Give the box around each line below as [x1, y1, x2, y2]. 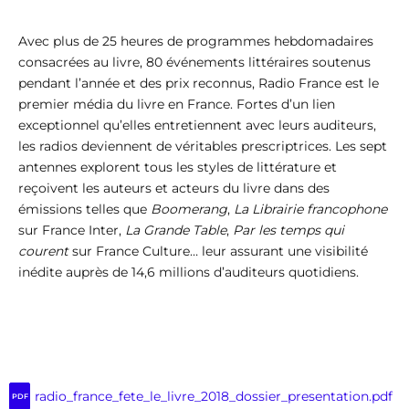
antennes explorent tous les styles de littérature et [18, 158, 337, 175]
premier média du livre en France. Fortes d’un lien [18, 95, 335, 112]
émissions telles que [18, 200, 151, 217]
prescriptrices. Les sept [241, 137, 387, 154]
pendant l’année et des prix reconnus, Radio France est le [18, 74, 379, 91]
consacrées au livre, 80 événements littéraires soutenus [18, 53, 371, 70]
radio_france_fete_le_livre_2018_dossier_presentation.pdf [35, 388, 393, 405]
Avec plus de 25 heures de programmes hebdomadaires [18, 32, 373, 49]
